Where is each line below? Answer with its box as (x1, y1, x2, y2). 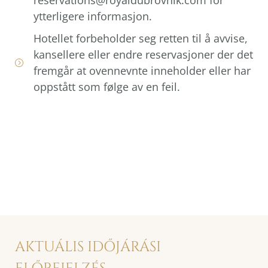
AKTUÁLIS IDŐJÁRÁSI (15, 237, 161, 257)
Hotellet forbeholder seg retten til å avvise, (33, 31, 248, 45)
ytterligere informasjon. (33, 8, 152, 23)
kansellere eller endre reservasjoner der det (33, 47, 253, 62)
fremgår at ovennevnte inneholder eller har (33, 63, 251, 78)
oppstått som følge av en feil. (33, 79, 180, 94)
